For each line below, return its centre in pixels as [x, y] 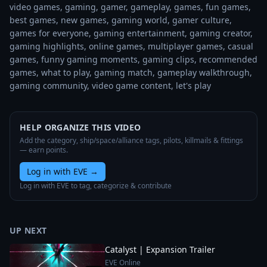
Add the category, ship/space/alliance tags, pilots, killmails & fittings [131, 140]
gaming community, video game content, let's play [110, 86]
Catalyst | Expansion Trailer [160, 249]
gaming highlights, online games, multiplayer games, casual [131, 46]
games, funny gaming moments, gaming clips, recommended [133, 59]
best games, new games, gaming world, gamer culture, [121, 20]
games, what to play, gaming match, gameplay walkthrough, [131, 72]
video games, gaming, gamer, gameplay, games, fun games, [130, 7]
